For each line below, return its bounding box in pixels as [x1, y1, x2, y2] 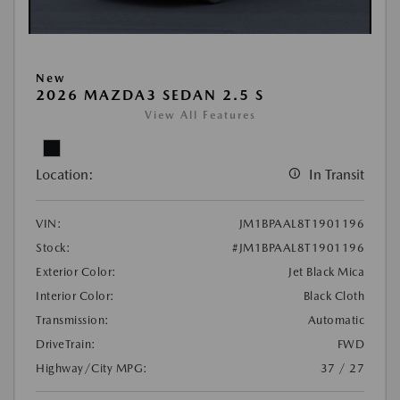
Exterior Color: [36, 265, 117, 279]
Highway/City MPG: [36, 362, 148, 376]
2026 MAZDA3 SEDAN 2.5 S [36, 87, 264, 104]
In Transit [309, 166, 364, 184]
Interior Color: [36, 289, 115, 304]
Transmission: [36, 313, 110, 328]
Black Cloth [303, 289, 364, 304]
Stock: [36, 241, 71, 255]
